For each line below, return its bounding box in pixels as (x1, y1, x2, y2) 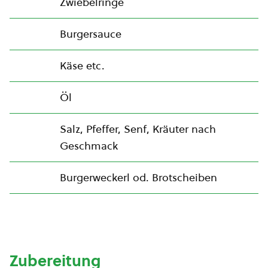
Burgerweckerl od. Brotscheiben (60, 170, 217, 185)
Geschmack (60, 138, 118, 154)
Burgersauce (60, 26, 121, 42)
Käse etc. (60, 58, 105, 74)
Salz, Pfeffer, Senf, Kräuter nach (60, 121, 216, 137)
